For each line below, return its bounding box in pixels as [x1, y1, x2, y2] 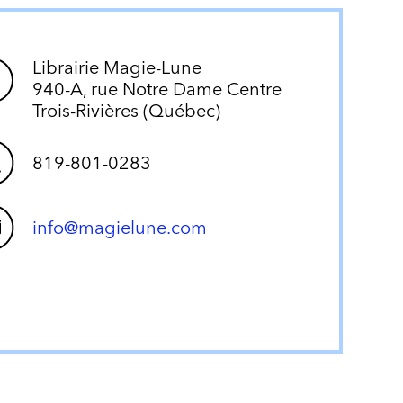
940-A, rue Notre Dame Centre [32, 77, 282, 100]
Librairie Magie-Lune [32, 56, 202, 78]
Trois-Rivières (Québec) [32, 99, 221, 121]
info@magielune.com [32, 216, 208, 238]
